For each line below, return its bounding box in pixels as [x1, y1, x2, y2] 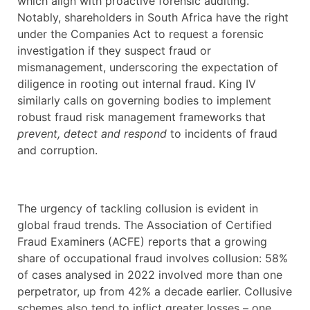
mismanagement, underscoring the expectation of [17, 60, 278, 75]
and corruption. [17, 143, 98, 158]
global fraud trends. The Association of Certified [17, 218, 272, 232]
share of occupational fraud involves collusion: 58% [17, 251, 288, 266]
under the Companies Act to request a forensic [17, 27, 264, 42]
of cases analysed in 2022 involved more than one [17, 268, 282, 282]
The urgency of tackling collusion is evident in [17, 201, 258, 216]
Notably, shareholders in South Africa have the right [17, 10, 289, 25]
